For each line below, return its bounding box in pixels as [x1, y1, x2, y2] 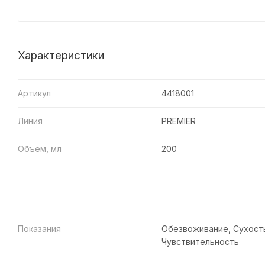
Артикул [18, 88, 51, 98]
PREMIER [161, 115, 196, 126]
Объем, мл [18, 143, 62, 154]
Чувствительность [161, 236, 239, 247]
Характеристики [18, 48, 104, 62]
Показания [18, 223, 61, 234]
